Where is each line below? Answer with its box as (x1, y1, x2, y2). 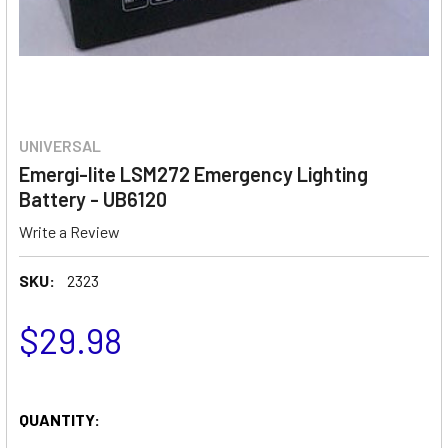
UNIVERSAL (19, 136, 101, 155)
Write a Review (19, 221, 120, 241)
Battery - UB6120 (19, 187, 167, 211)
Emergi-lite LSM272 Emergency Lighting (19, 162, 368, 186)
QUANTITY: (19, 409, 100, 429)
